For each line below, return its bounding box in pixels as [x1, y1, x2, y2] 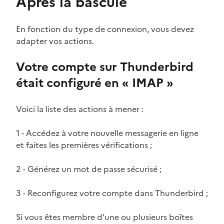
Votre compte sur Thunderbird [16, 57, 193, 76]
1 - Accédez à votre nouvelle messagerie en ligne [16, 126, 198, 139]
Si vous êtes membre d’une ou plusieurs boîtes [16, 210, 193, 223]
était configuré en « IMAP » [16, 73, 173, 92]
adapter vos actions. [16, 34, 94, 47]
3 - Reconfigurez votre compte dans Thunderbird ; [16, 186, 208, 199]
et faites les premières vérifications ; [16, 138, 152, 151]
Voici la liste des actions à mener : [16, 102, 143, 115]
